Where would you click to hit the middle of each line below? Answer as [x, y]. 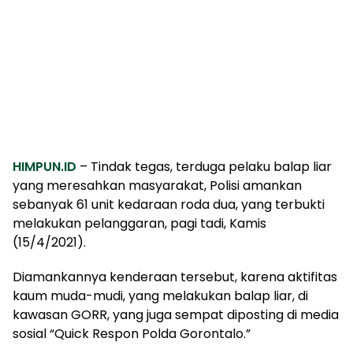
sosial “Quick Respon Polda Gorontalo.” [132, 333]
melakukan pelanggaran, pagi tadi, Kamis [139, 223]
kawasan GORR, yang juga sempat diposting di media [176, 314]
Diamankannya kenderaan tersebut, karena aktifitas [175, 277]
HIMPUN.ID [45, 166]
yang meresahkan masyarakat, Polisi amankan [157, 185]
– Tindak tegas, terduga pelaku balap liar [204, 166]
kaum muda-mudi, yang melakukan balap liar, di [160, 295]
